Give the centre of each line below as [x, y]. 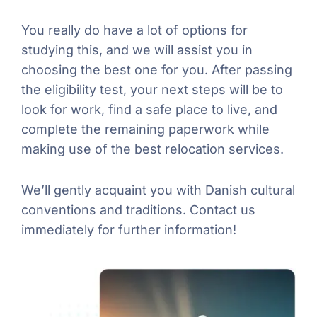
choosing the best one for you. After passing [157, 69]
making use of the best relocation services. [152, 149]
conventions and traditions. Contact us [138, 209]
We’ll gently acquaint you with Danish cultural [158, 190]
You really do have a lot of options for [134, 30]
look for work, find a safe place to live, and [149, 109]
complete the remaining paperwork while [145, 129]
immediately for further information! [129, 229]
